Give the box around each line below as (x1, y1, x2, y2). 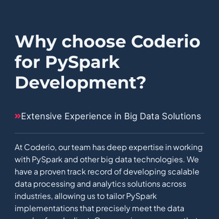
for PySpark (15, 51, 120, 73)
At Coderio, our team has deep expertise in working (15, 142, 203, 153)
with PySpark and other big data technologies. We (15, 154, 199, 165)
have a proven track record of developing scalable (15, 166, 199, 177)
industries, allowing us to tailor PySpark (15, 191, 157, 201)
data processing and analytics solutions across (15, 178, 186, 189)
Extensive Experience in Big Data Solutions (21, 110, 201, 121)
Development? (15, 72, 147, 93)
